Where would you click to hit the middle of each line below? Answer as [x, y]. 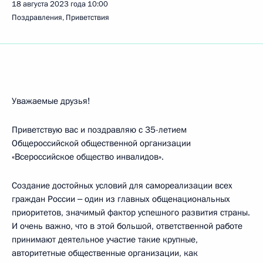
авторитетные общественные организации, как [105, 253]
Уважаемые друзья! [51, 101]
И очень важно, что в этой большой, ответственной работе [127, 226]
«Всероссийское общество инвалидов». [88, 157]
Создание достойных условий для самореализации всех [122, 186]
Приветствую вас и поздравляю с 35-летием [99, 130]
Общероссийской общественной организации [101, 143]
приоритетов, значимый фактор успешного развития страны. [131, 213]
